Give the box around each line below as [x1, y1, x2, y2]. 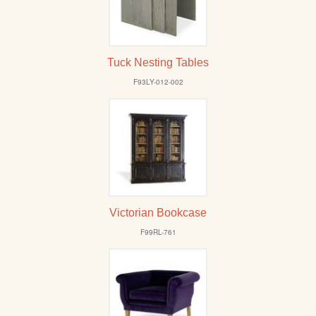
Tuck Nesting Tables [107, 56, 209, 69]
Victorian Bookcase [109, 207, 207, 219]
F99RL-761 [140, 227, 176, 238]
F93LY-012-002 [133, 77, 183, 87]
